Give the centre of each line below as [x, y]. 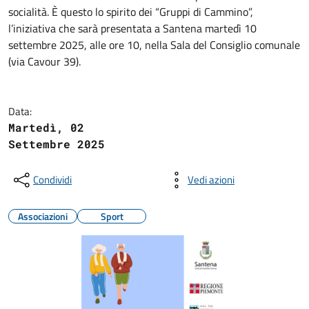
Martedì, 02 [46, 127]
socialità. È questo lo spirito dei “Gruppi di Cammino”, [131, 12]
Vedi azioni [211, 180]
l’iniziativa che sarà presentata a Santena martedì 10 [132, 28]
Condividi [52, 180]
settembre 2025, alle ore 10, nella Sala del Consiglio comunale [154, 45]
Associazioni [43, 216]
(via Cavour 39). [44, 61]
